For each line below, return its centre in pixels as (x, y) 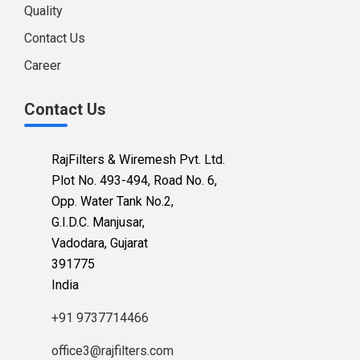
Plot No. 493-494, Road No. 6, (134, 180)
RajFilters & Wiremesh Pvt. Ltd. (138, 159)
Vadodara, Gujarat (100, 243)
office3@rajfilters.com (112, 350)
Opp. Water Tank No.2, (112, 201)
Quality (43, 10)
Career (43, 65)
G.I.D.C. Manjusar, (98, 222)
